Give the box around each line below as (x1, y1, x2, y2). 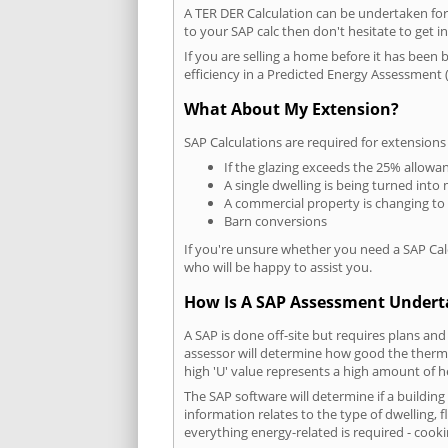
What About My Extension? (184, 97, 399, 120)
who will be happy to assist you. (184, 258, 372, 277)
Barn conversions (224, 212, 327, 231)
